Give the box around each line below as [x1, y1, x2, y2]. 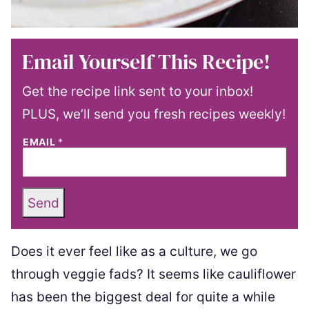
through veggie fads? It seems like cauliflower [11, 266, 296, 282]
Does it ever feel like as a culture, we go [11, 243, 257, 259]
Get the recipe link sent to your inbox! [22, 83, 253, 99]
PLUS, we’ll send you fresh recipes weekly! [22, 106, 286, 122]
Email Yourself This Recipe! [22, 48, 270, 76]
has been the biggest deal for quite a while [11, 289, 275, 305]
